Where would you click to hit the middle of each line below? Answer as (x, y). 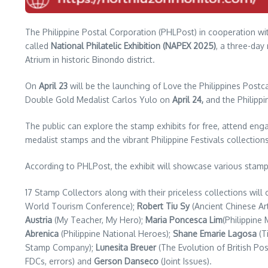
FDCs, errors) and (60, 261)
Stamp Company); (60, 247)
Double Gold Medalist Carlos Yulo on (99, 100)
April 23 (53, 86)
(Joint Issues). (185, 261)
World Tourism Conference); (81, 206)
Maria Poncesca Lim (184, 220)
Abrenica (42, 234)
